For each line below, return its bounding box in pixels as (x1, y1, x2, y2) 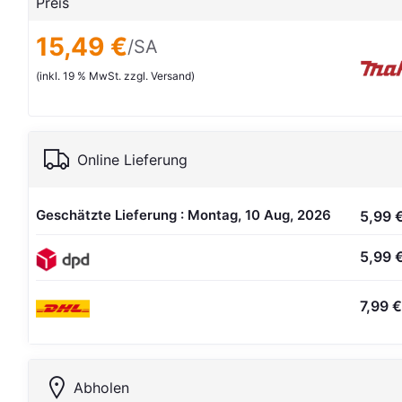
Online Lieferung (77, 151, 188, 169)
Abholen (74, 379, 130, 397)
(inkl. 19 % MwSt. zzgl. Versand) (36, 69, 196, 83)
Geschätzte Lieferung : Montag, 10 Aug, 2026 (36, 206, 332, 223)
